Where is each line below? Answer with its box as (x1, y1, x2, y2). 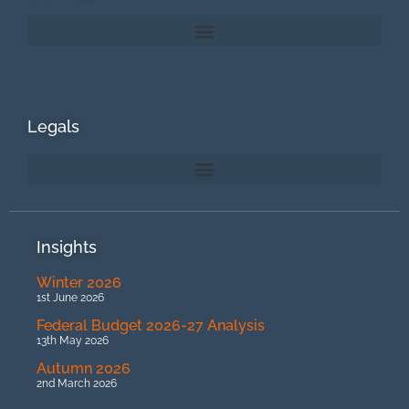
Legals (27, 117, 79, 137)
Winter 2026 (37, 274, 121, 292)
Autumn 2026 (37, 360, 131, 378)
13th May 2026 (37, 334, 109, 348)
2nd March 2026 (37, 377, 117, 391)
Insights (37, 237, 97, 257)
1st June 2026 (37, 291, 104, 305)
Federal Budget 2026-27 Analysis (37, 317, 265, 335)
